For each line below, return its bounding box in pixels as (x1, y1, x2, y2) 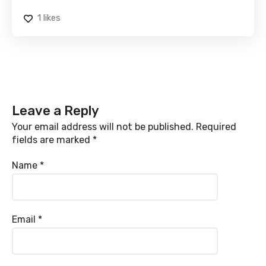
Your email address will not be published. (12, 121, 194, 133)
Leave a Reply (12, 103, 99, 119)
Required (194, 121, 236, 133)
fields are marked (12, 134, 93, 146)
